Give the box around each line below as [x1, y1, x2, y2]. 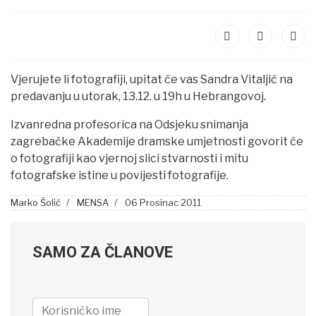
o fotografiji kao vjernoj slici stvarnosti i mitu [11, 152, 248, 165]
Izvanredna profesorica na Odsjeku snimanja [11, 118, 248, 131]
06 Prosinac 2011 [125, 197, 201, 208]
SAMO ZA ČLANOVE [32, 243, 173, 261]
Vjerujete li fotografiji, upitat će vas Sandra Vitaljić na [11, 73, 293, 86]
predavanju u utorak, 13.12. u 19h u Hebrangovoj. [11, 90, 266, 103]
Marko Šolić [11, 197, 61, 208]
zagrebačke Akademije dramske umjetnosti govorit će [11, 135, 303, 148]
